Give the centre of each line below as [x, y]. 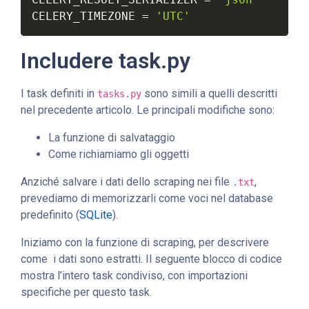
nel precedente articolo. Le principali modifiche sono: [148, 110]
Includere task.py [106, 60]
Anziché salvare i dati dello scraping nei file [127, 181]
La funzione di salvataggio [112, 137]
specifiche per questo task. [86, 292]
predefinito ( [50, 215]
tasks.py [119, 93]
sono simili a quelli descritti [209, 93]
